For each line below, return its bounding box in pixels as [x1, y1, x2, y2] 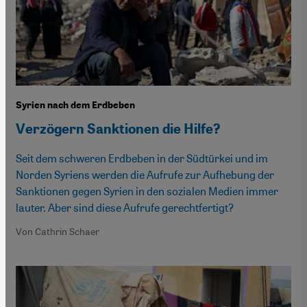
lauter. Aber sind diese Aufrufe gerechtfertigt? [16, 199, 234, 214]
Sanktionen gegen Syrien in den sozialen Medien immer [16, 183, 278, 198]
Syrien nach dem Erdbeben [16, 99, 135, 111]
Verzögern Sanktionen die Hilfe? [16, 120, 220, 137]
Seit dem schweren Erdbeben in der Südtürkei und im [16, 150, 268, 165]
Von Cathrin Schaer [16, 224, 99, 237]
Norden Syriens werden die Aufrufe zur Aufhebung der [16, 167, 274, 182]
